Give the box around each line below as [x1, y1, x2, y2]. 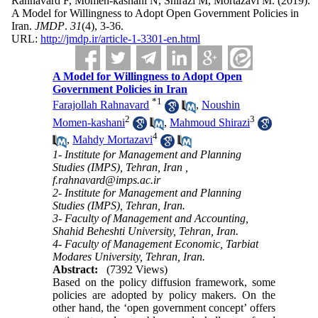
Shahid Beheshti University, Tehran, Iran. [53, 224, 239, 237]
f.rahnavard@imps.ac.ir [53, 173, 161, 186]
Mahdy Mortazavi [72, 133, 153, 146]
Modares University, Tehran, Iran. [53, 250, 206, 263]
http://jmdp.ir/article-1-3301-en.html [40, 33, 200, 45]
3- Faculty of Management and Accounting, [53, 212, 249, 224]
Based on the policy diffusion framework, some [53, 275, 275, 288]
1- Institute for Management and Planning [53, 148, 242, 160]
